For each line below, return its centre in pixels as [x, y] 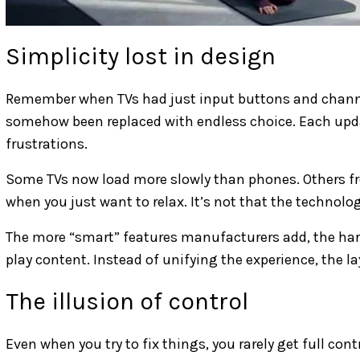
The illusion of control [127, 301]
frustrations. [47, 143]
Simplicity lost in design [141, 56]
